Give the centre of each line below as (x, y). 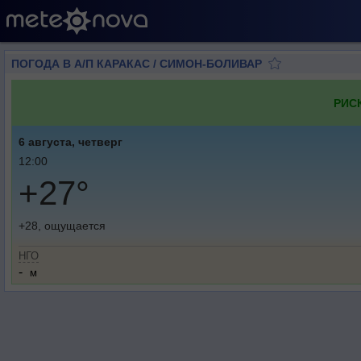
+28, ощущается (62, 226)
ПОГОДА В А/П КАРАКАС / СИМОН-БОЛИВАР (137, 64)
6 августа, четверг (71, 142)
